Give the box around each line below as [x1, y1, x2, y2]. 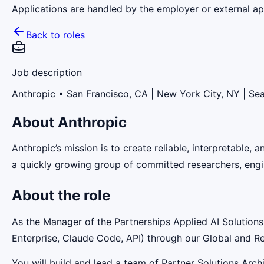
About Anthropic [12, 113, 127, 131]
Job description [12, 66, 82, 78]
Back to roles [26, 28, 85, 41]
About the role [12, 187, 110, 204]
